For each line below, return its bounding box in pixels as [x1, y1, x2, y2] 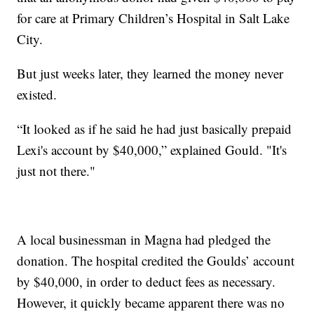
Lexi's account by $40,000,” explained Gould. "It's [17, 141, 287, 159]
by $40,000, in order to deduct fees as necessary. [17, 273, 276, 291]
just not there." [17, 162, 96, 180]
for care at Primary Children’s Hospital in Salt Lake [17, 9, 290, 27]
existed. [17, 86, 57, 104]
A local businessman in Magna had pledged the [17, 231, 271, 249]
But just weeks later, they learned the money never [17, 64, 284, 83]
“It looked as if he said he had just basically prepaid [17, 120, 292, 138]
